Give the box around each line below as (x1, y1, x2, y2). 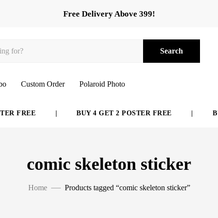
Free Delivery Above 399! (63, 9, 155, 18)
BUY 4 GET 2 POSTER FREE (68, 109, 163, 117)
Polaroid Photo (79, 80, 125, 88)
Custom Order (21, 80, 65, 88)
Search (160, 47, 183, 55)
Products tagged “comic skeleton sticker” (64, 183, 190, 192)
